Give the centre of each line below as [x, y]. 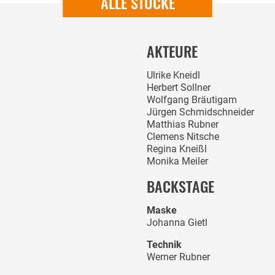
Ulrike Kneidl [173, 75]
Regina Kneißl [177, 149]
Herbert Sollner [179, 87]
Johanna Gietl [177, 222]
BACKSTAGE [180, 186]
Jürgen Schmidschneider [200, 112]
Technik [164, 244]
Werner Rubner [178, 257]
